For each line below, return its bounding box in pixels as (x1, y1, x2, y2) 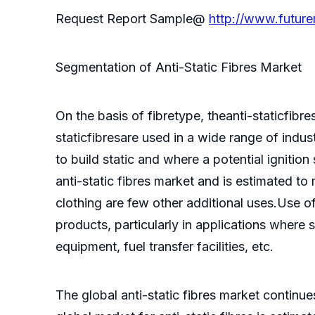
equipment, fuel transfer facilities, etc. (56, 239, 274, 255)
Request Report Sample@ (56, 11, 209, 27)
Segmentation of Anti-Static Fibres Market (56, 60, 302, 75)
